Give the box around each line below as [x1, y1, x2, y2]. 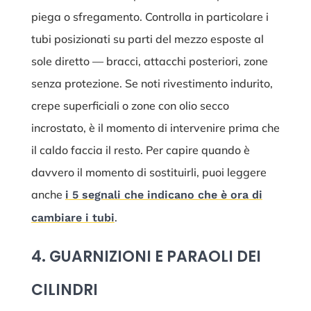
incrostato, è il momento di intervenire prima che [31, 121, 280, 135]
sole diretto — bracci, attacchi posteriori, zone [31, 54, 268, 69]
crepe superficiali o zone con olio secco [31, 99, 229, 113]
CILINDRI [31, 279, 98, 301]
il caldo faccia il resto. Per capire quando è [31, 143, 250, 158]
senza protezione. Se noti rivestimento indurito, [31, 76, 273, 91]
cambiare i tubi [31, 211, 115, 225]
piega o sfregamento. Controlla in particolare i [31, 10, 269, 24]
